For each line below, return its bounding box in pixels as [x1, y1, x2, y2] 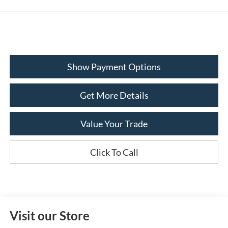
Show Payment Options [67, 61, 161, 73]
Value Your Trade [80, 118, 148, 130]
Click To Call [90, 147, 138, 158]
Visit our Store [9, 208, 90, 223]
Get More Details [79, 90, 149, 101]
